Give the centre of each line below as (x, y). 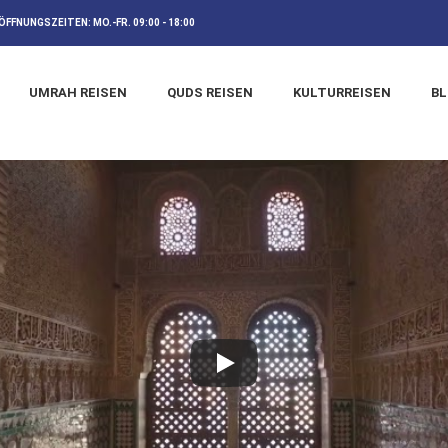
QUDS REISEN (209, 92)
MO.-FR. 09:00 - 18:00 (145, 22)
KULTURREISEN (341, 92)
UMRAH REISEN (77, 92)
